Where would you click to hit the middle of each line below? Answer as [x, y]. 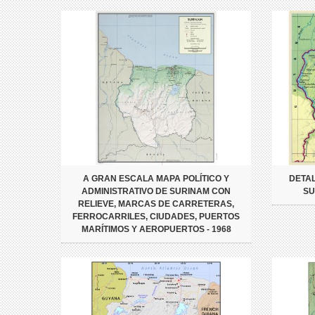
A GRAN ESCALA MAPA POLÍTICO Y [156, 179]
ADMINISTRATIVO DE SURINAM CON [156, 192]
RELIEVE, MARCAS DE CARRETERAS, [156, 204]
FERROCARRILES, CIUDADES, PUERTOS [156, 217]
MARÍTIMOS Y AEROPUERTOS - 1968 [156, 230]
